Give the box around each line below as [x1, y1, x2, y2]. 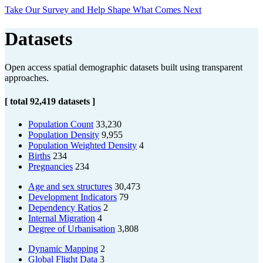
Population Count [28, 119, 93, 129]
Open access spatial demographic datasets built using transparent [5, 62, 242, 73]
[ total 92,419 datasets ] [5, 96, 95, 106]
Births [28, 150, 50, 161]
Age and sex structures [28, 181, 112, 191]
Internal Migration [28, 213, 95, 223]
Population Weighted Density [28, 140, 137, 150]
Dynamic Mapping [28, 243, 98, 254]
